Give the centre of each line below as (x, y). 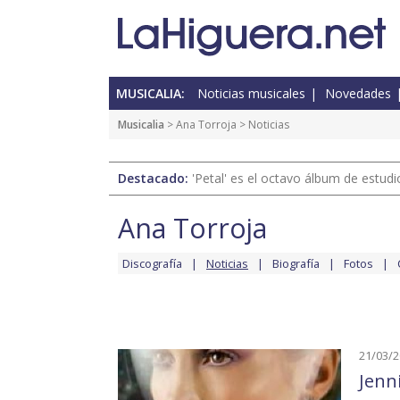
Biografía (296, 264)
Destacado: (155, 179)
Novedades (358, 94)
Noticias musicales (251, 94)
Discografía (152, 264)
